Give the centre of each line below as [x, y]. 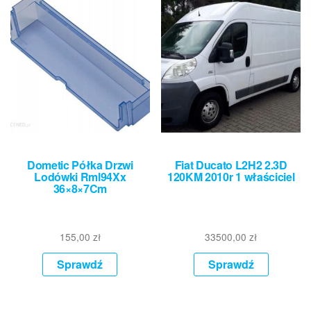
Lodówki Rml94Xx [80, 177]
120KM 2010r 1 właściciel [231, 177]
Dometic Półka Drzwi [80, 165]
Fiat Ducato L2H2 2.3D [231, 165]
